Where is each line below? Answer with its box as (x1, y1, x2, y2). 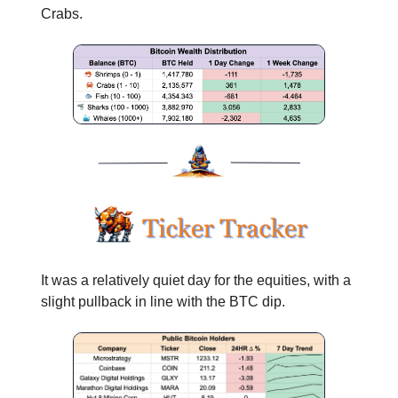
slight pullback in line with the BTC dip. (41, 293, 285, 309)
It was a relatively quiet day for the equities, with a (41, 272, 351, 288)
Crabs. (41, 6, 83, 22)
